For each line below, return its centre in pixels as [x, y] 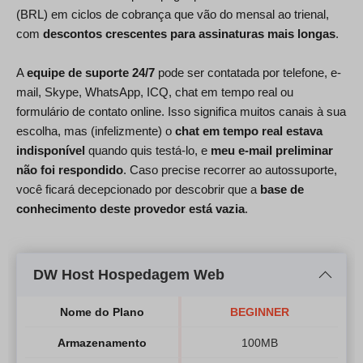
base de [282, 190]
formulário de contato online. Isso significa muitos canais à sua [181, 112]
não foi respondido [70, 170]
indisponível [51, 151]
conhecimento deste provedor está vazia [130, 209]
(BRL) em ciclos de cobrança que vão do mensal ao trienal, [173, 15]
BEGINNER [260, 312]
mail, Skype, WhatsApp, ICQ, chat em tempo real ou [155, 92]
